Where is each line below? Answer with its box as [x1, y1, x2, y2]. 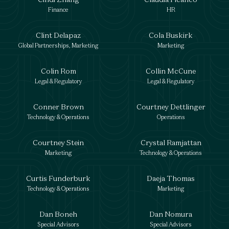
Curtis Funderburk [26, 173, 90, 183]
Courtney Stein [33, 138, 84, 147]
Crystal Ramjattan [140, 138, 201, 147]
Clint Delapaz [36, 30, 81, 40]
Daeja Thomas [147, 173, 195, 183]
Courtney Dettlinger [136, 102, 205, 111]
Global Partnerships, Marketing [18, 42, 98, 49]
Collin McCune [146, 66, 196, 76]
